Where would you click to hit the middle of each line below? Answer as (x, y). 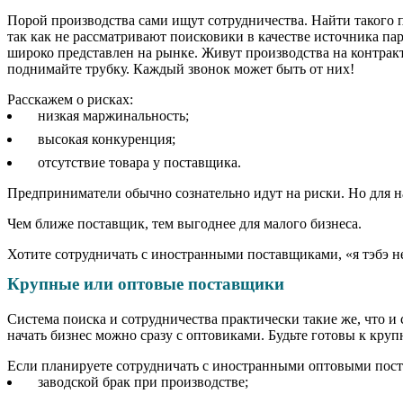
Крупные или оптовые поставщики (146, 284)
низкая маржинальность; (113, 115)
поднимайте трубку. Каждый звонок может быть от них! (181, 68)
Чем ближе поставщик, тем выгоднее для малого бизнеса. (184, 223)
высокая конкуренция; (106, 139)
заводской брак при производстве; (143, 381)
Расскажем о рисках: (70, 99)
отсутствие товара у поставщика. (139, 162)
